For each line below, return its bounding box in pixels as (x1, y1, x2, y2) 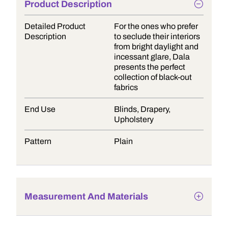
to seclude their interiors (114, 32, 200, 41)
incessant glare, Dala (114, 52, 190, 61)
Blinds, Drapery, (114, 105, 170, 113)
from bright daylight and (114, 42, 198, 51)
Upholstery (114, 115, 154, 124)
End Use (24, 105, 55, 113)
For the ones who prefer (114, 22, 198, 31)
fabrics (114, 83, 138, 92)
